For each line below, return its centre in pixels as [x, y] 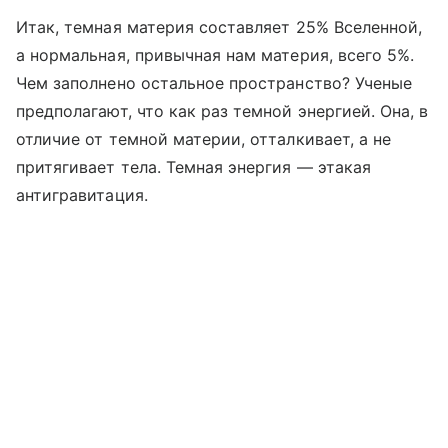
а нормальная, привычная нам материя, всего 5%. [215, 54]
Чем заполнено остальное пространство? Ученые [214, 82]
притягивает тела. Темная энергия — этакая [193, 166]
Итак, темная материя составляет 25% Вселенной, [219, 26]
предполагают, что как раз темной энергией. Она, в [222, 110]
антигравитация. [82, 194]
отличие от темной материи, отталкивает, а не [204, 138]
